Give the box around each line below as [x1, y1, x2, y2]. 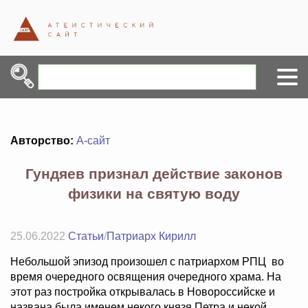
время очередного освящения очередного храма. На [10, 271, 281, 283]
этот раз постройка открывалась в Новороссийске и [10, 286, 275, 298]
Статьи [68, 230, 104, 243]
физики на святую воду [68, 186, 240, 202]
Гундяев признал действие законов [25, 166, 283, 182]
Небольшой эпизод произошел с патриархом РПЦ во [10, 256, 284, 268]
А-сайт [76, 135, 110, 147]
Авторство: [10, 135, 76, 147]
